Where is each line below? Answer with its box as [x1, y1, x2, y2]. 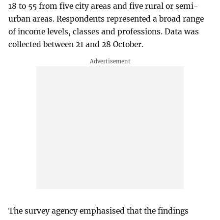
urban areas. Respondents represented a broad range [8, 14, 204, 24]
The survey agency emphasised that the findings [8, 206, 189, 216]
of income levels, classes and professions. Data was [8, 27, 199, 37]
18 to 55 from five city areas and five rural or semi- [8, 1, 199, 11]
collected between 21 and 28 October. [8, 40, 144, 50]
